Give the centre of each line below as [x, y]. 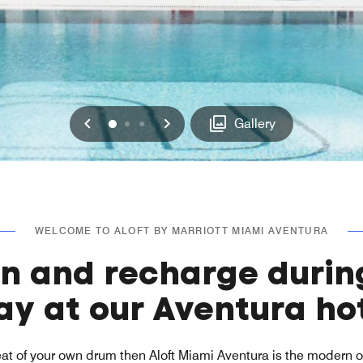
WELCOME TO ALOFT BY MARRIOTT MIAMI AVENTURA [181, 230]
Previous [124, 122]
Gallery [255, 123]
